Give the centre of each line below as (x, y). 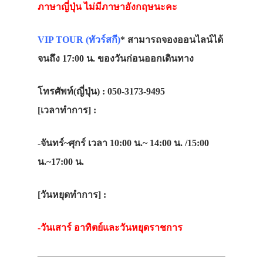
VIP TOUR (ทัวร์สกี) (79, 40)
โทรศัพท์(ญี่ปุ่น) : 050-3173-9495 (101, 91)
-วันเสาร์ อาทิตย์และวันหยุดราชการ (110, 227)
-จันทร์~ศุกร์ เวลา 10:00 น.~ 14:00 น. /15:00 (123, 143)
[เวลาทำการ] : (68, 110)
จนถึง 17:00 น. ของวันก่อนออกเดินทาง (116, 58)
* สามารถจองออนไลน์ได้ (172, 40)
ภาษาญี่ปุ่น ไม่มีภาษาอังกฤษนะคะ (107, 7)
